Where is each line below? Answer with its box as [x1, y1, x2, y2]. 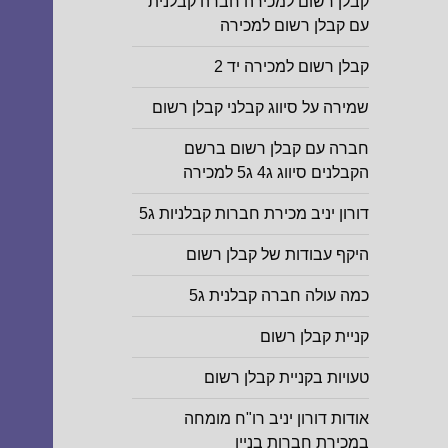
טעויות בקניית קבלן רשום [203, 369, 369, 387]
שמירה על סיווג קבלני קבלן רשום [151, 99, 369, 117]
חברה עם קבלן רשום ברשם [183, 140, 369, 158]
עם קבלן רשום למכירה [219, 17, 369, 35]
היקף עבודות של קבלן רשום [185, 246, 369, 264]
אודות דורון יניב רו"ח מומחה [183, 410, 369, 428]
